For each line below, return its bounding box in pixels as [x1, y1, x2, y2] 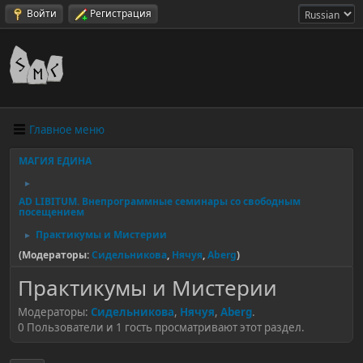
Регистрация [90, 6, 152, 20]
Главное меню [29, 122, 105, 137]
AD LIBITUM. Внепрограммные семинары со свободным [19, 194, 301, 208]
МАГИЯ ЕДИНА [19, 154, 92, 168]
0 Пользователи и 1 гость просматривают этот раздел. [18, 319, 305, 335]
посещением [19, 205, 84, 219]
